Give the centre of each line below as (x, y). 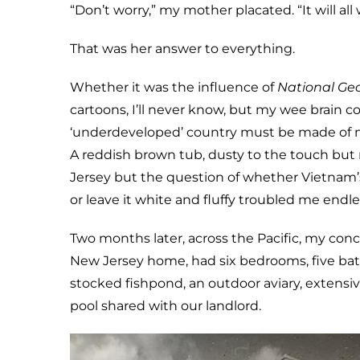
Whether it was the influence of (174, 87)
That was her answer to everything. (182, 49)
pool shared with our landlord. (166, 306)
